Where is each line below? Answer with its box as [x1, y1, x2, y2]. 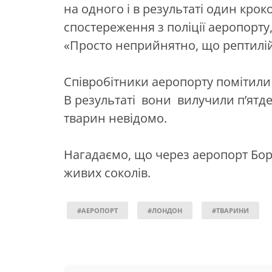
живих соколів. [64, 164, 151, 181]
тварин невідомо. [64, 109, 167, 126]
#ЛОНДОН [148, 205, 182, 215]
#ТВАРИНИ [212, 205, 249, 215]
